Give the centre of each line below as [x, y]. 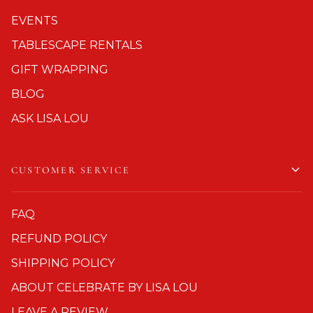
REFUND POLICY [59, 238]
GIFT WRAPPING [60, 69]
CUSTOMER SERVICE [71, 170]
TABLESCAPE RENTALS [77, 45]
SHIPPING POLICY [63, 263]
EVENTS [35, 20]
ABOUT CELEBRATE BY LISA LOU [104, 287]
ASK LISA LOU [50, 118]
